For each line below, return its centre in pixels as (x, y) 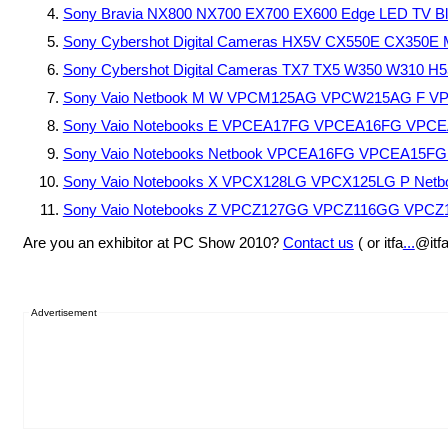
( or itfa (378, 243)
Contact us (318, 243)
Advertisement (63, 312)
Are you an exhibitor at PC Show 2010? (152, 243)
